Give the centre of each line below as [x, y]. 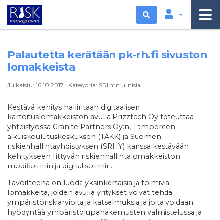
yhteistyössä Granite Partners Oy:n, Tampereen [91, 127]
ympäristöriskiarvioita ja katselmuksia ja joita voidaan [100, 203]
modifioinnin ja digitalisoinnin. [60, 166]
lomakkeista [41, 67]
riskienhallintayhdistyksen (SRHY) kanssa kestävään [98, 147]
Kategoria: [83, 85]
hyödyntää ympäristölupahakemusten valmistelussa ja [105, 212]
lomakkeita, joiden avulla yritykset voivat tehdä [90, 193]
